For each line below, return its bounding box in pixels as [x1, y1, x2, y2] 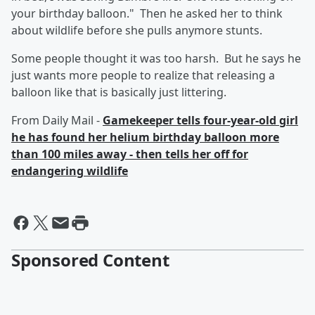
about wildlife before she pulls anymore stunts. [11, 22, 262, 38]
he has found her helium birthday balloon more [11, 129, 279, 145]
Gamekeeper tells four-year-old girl [103, 112, 298, 128]
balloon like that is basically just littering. [11, 84, 229, 100]
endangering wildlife [11, 163, 128, 179]
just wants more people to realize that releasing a [11, 67, 275, 83]
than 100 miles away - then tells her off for [11, 146, 248, 162]
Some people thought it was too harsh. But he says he [11, 51, 301, 66]
